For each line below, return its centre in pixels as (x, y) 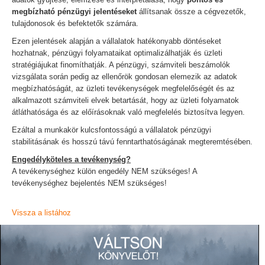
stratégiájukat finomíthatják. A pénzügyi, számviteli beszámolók (121, 65)
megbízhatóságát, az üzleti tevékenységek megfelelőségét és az (123, 88)
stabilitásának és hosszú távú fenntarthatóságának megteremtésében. (132, 142)
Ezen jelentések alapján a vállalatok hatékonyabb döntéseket (117, 41)
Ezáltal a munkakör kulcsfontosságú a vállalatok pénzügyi (112, 130)
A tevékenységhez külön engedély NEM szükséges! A (104, 171)
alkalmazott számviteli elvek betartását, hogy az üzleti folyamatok (125, 100)
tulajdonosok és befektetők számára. (76, 23)
